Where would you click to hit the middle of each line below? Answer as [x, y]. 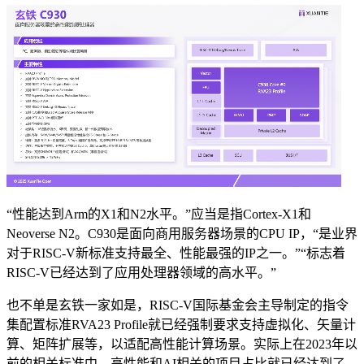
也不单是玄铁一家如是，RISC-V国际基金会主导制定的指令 [178, 305]
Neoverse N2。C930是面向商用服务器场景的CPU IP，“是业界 [182, 234]
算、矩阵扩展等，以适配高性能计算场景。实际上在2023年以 [182, 344]
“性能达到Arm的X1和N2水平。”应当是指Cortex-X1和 [159, 214]
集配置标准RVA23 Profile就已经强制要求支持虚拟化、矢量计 [181, 325]
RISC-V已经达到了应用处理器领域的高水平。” [141, 273]
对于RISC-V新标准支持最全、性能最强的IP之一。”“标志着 [176, 253]
